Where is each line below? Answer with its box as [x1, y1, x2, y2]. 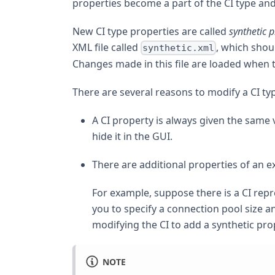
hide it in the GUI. [92, 130, 172, 144]
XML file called [72, 40, 141, 54]
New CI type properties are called [72, 24, 229, 38]
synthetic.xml [142, 42, 215, 54]
